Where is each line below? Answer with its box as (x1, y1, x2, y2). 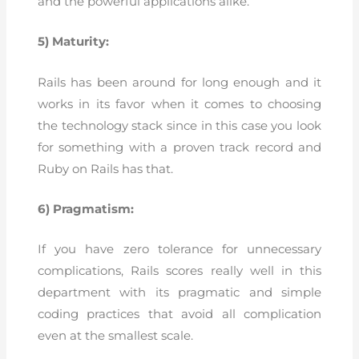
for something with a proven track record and (38, 139, 321, 155)
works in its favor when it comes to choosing (38, 96, 321, 111)
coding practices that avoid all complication (38, 307, 321, 322)
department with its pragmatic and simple (38, 285, 321, 301)
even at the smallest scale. (38, 329, 194, 344)
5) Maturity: (38, 34, 110, 50)
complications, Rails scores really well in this (38, 264, 321, 279)
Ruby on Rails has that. (38, 161, 174, 176)
